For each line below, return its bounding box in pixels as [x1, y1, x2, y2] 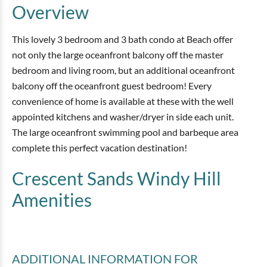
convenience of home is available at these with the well [12, 95, 234, 107]
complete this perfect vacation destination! [12, 142, 187, 153]
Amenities [12, 189, 92, 210]
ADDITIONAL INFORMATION [12, 252, 174, 266]
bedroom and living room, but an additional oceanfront [12, 64, 235, 76]
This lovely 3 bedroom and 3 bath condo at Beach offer [12, 33, 233, 45]
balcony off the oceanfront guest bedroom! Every [12, 80, 212, 91]
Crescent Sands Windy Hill [12, 167, 221, 189]
